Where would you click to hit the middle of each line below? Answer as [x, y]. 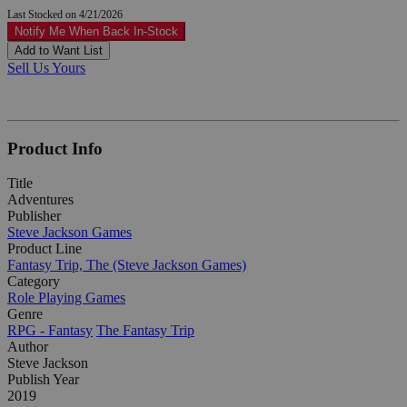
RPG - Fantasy [50, 331]
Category [34, 282]
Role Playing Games [66, 298]
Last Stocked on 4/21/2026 [65, 14]
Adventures [40, 200]
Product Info [55, 148]
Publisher [34, 216]
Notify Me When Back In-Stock [96, 31]
